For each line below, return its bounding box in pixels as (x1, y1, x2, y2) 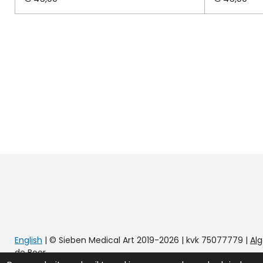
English (15, 234, 42, 246)
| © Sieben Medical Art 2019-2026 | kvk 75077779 (42, 234, 245, 246)
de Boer (15, 246, 46, 258)
